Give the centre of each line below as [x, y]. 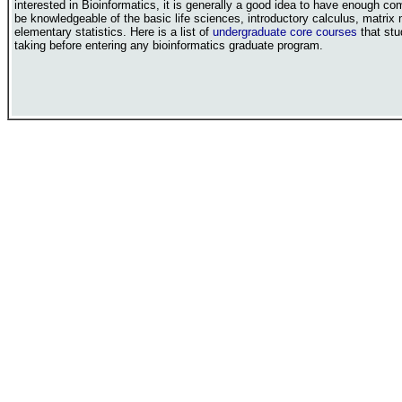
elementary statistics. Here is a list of [114, 32]
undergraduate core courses [285, 32]
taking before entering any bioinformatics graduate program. [169, 45]
